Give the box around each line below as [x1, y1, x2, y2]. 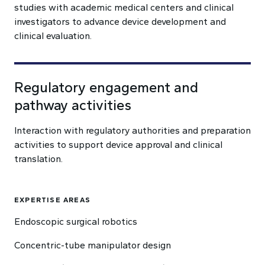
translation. [14, 153, 63, 164]
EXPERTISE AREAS [14, 196, 91, 204]
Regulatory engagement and [14, 79, 198, 96]
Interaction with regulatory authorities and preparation [14, 125, 251, 136]
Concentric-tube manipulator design [14, 240, 171, 251]
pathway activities [14, 96, 131, 114]
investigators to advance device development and [14, 16, 226, 27]
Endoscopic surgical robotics [14, 216, 137, 227]
